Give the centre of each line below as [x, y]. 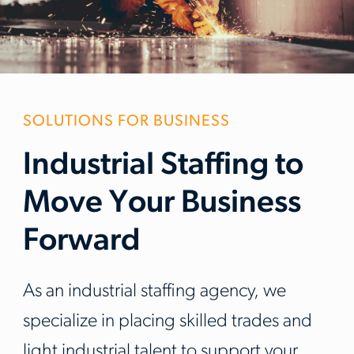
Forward [82, 241]
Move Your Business [162, 203]
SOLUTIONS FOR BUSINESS [126, 121]
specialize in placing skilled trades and [168, 321]
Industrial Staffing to [163, 166]
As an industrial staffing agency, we [154, 291]
